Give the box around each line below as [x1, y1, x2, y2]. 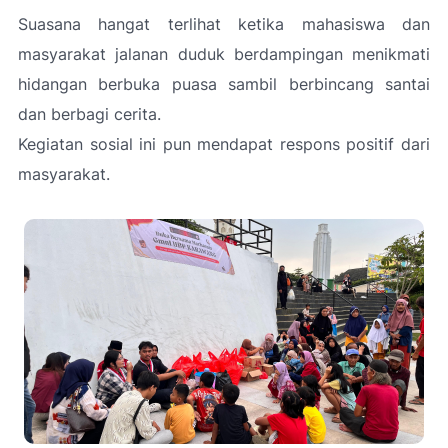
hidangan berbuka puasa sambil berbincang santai [18, 74, 430, 94]
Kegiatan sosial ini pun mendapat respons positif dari [18, 134, 430, 154]
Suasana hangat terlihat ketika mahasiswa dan [18, 14, 430, 34]
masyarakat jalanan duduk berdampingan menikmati [18, 44, 430, 64]
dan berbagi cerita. [18, 104, 161, 124]
